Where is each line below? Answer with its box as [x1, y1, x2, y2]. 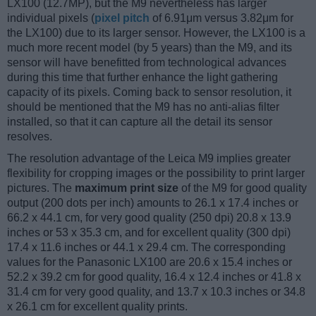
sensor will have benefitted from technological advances [7, 56, 286, 69]
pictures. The [7, 182, 75, 195]
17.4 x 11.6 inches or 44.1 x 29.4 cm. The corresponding [7, 241, 286, 254]
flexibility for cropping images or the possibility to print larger [7, 167, 305, 180]
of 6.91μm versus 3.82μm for [150, 12, 293, 25]
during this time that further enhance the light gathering [7, 71, 278, 84]
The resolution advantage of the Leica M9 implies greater [7, 152, 291, 165]
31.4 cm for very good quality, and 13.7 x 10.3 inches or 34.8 [7, 286, 305, 298]
